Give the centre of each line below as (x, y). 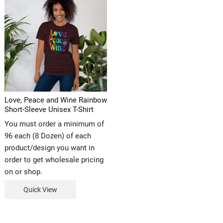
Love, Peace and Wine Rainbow (56, 100)
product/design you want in (49, 148)
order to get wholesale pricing (54, 160)
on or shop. (23, 172)
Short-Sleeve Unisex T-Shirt (49, 109)
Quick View (40, 190)
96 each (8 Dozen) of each (48, 136)
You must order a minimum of (54, 124)
